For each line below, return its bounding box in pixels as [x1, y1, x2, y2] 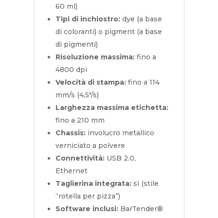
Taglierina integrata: [55, 179, 131, 188]
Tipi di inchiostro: [55, 15, 120, 24]
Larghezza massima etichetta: [55, 103, 168, 112]
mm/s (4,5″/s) [55, 91, 99, 100]
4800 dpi [55, 65, 87, 74]
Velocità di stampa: [55, 78, 126, 87]
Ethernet [55, 166, 88, 176]
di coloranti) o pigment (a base [55, 27, 162, 36]
